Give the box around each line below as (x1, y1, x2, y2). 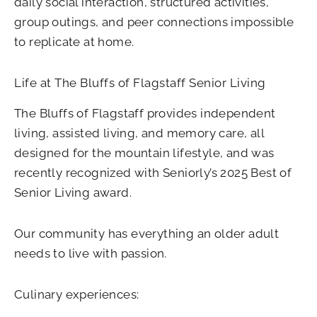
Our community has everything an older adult (14, 226, 279, 241)
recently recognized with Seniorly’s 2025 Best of (14, 166, 292, 180)
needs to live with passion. (14, 246, 167, 260)
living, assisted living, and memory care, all (14, 126, 264, 141)
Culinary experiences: (14, 287, 139, 301)
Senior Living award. (14, 185, 132, 200)
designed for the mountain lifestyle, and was (14, 146, 275, 161)
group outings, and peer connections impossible (14, 15, 294, 30)
